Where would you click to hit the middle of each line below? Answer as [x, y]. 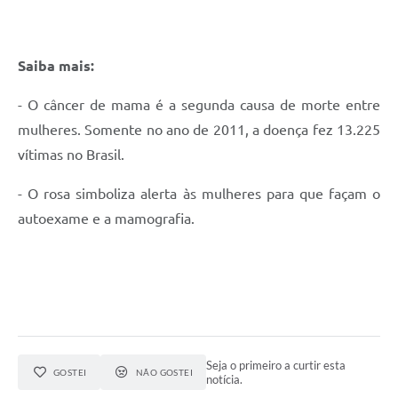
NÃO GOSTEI [164, 373]
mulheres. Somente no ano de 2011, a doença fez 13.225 [199, 130]
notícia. [225, 380]
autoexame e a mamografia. [106, 219]
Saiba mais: [56, 66]
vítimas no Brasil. [71, 155]
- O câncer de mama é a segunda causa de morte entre [199, 105]
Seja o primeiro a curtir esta [276, 366]
